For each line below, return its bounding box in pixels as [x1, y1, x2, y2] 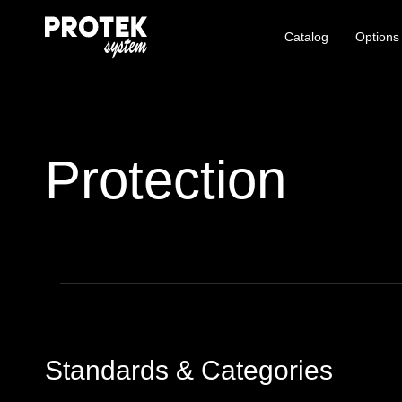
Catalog [284, 30, 328, 45]
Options [355, 30, 399, 45]
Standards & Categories [45, 355, 333, 385]
